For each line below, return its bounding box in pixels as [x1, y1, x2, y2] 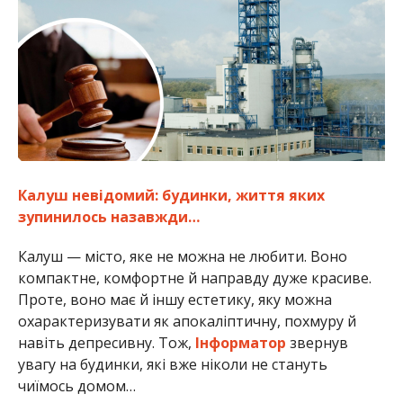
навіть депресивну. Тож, [17, 333, 195, 354]
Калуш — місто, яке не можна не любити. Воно [17, 246, 347, 267]
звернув [285, 333, 348, 354]
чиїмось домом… [17, 376, 136, 397]
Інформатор [194, 333, 286, 354]
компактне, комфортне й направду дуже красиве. [17, 268, 372, 289]
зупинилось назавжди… [17, 207, 200, 228]
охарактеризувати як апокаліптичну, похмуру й [17, 311, 356, 332]
